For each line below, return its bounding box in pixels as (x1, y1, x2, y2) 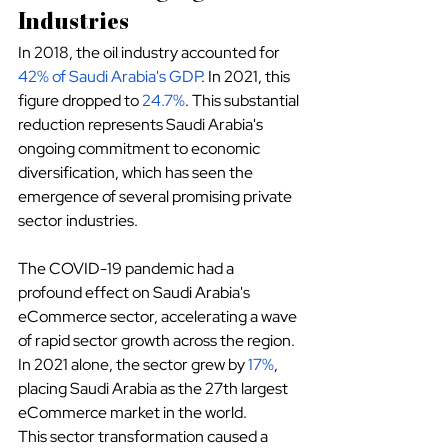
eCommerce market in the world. (18, 402, 247, 424)
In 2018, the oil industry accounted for (18, 42, 280, 64)
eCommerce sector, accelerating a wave (18, 306, 300, 328)
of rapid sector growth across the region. (18, 330, 298, 352)
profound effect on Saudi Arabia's (18, 282, 253, 304)
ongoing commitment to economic (18, 138, 263, 160)
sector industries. (18, 210, 138, 232)
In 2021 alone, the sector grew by (18, 354, 245, 376)
